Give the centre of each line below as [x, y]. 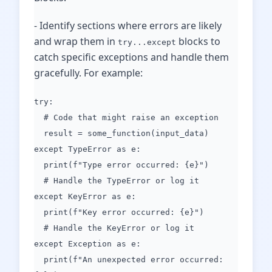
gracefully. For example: [88, 73]
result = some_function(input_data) [121, 133]
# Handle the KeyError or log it [114, 228]
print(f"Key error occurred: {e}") [119, 212]
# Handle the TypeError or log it [117, 181]
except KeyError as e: [85, 196]
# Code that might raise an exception [126, 117]
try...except [147, 42]
